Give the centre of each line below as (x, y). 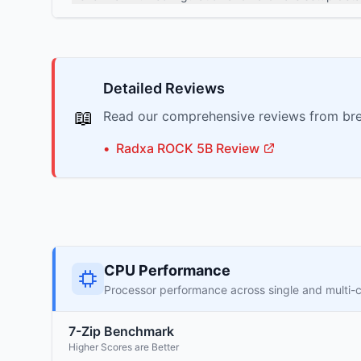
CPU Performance (167, 270)
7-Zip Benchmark (121, 331)
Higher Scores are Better (124, 347)
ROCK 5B (185, 148)
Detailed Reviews (164, 88)
